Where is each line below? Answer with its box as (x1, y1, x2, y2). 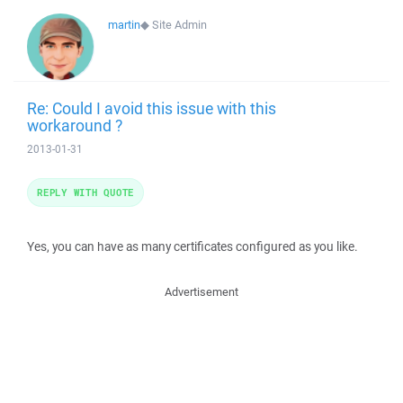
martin (108, 17, 140, 32)
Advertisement (165, 284, 238, 300)
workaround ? (27, 114, 122, 136)
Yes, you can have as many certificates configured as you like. (27, 238, 358, 255)
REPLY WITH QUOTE (37, 185, 134, 199)
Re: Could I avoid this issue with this (27, 97, 276, 119)
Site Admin (152, 17, 207, 32)
